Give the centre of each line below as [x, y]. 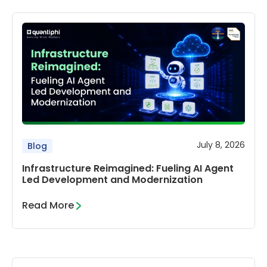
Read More [48, 205]
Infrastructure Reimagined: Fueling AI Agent [128, 168]
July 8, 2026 [221, 145]
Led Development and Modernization [112, 179]
